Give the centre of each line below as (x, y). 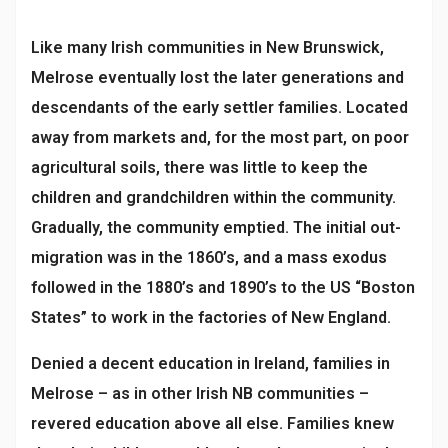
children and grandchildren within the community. (213, 198)
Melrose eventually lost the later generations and (217, 78)
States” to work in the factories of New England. (211, 318)
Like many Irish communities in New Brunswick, (207, 48)
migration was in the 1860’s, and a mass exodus (209, 258)
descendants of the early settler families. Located (219, 108)
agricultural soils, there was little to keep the (199, 168)
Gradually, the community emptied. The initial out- (216, 228)
